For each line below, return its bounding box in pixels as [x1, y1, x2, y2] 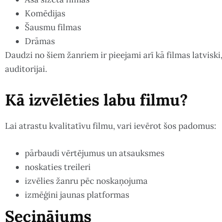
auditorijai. [5, 63, 47, 74]
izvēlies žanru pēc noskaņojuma [25, 175, 148, 186]
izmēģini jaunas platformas [25, 189, 129, 200]
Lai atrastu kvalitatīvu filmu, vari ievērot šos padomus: [5, 120, 216, 131]
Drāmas [25, 35, 55, 47]
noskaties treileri [25, 161, 91, 172]
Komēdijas [25, 7, 65, 19]
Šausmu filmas [25, 21, 81, 33]
